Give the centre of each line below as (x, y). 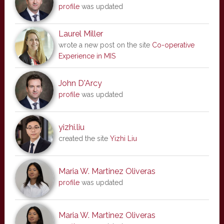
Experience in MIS (87, 56)
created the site (84, 138)
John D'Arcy (80, 83)
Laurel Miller (80, 33)
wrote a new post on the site (105, 45)
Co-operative (173, 45)
